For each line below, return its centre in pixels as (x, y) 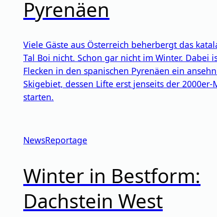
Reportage (66, 140)
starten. (39, 97)
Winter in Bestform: (112, 175)
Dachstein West (93, 201)
